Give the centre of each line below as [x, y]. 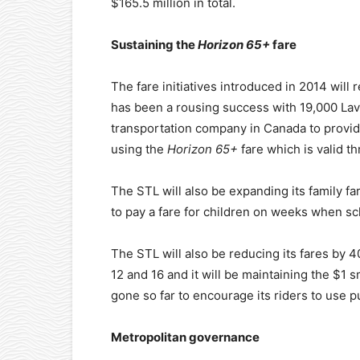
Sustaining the [154, 45]
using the [139, 149]
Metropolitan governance [185, 337]
